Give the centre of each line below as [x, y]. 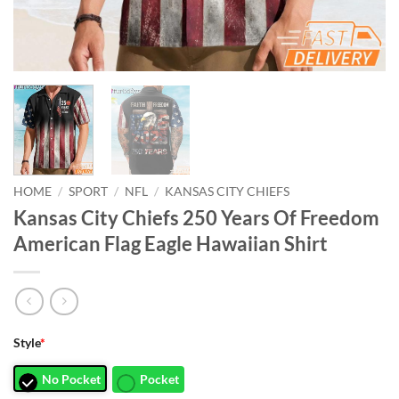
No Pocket [71, 379]
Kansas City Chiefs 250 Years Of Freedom [196, 218]
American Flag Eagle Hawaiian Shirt [171, 244]
